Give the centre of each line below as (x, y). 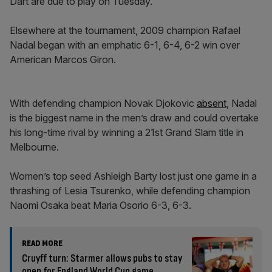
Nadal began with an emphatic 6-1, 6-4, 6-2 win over (125, 45)
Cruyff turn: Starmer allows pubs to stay (102, 258)
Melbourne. (34, 147)
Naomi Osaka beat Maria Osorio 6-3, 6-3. (100, 205)
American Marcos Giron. (63, 59)
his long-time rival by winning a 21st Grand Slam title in (127, 132)
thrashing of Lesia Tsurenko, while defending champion (130, 191)
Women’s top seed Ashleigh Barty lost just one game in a (133, 176)
